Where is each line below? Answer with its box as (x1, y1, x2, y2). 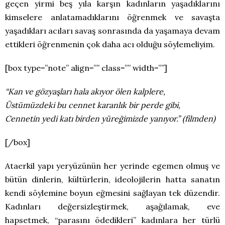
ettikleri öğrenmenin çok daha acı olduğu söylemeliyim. (5, 39, 215, 49)
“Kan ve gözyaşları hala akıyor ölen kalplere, (5, 86, 165, 96)
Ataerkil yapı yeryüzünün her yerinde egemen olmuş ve (5, 160, 220, 171)
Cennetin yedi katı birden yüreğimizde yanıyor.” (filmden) (5, 113, 215, 124)
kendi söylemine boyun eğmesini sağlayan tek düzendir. (5, 187, 220, 198)
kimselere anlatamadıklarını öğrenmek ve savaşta (5, 12, 220, 22)
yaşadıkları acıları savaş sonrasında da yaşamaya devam (5, 25, 220, 36)
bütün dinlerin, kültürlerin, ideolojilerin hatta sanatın (5, 174, 220, 184)
